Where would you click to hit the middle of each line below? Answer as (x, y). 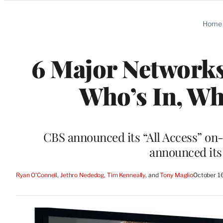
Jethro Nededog (82, 175)
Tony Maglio (176, 175)
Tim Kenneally (126, 175)
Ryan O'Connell (37, 175)
